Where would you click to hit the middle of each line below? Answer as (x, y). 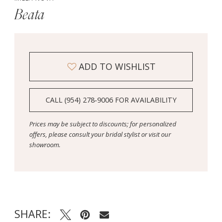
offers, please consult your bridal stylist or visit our (100, 135)
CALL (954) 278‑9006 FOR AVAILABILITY (111, 100)
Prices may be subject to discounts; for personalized (103, 124)
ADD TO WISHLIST (117, 66)
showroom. (45, 145)
